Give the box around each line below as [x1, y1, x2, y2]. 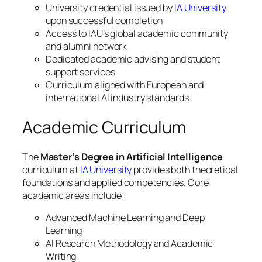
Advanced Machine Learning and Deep [46, 211, 205, 225]
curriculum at [22, 163, 80, 177]
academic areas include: [22, 189, 125, 202]
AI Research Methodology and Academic [46, 237, 213, 250]
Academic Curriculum [22, 115, 187, 139]
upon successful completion [46, 13, 163, 27]
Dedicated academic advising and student [46, 52, 220, 65]
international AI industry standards [46, 91, 189, 104]
